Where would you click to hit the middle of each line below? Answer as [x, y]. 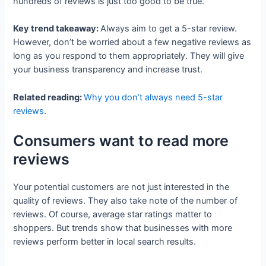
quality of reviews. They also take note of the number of [126, 201]
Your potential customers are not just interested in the [121, 187]
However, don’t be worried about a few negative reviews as [132, 42]
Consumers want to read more [121, 141]
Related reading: [49, 97]
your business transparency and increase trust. [108, 70]
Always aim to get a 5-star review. [169, 29]
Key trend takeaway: [57, 29]
